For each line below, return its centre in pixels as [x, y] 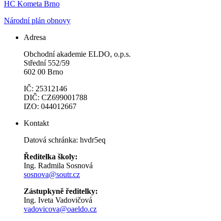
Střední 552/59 [47, 63]
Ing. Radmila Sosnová [58, 165]
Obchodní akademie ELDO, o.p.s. [77, 54]
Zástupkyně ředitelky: [61, 191]
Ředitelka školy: [51, 156]
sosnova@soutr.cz [52, 174]
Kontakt [36, 123]
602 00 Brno [43, 72]
